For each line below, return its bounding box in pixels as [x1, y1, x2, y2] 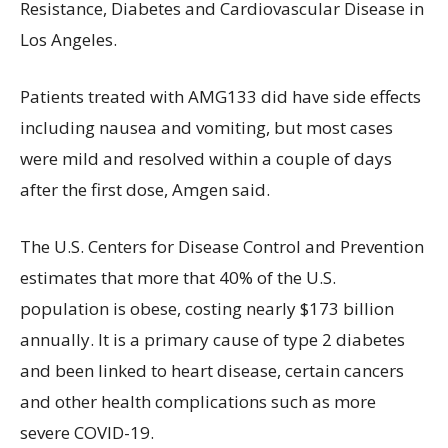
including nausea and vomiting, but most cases [20, 115, 393, 139]
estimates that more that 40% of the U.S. [20, 265, 336, 289]
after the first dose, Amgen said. [20, 177, 270, 201]
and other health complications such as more [20, 389, 376, 413]
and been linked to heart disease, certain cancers [20, 358, 404, 382]
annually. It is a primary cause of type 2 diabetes [20, 327, 405, 351]
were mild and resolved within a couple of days [20, 146, 392, 170]
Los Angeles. [20, 27, 117, 51]
